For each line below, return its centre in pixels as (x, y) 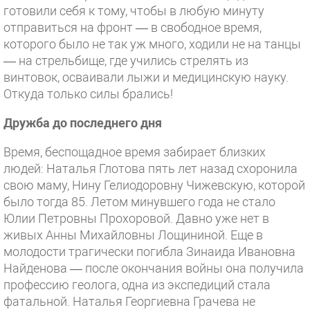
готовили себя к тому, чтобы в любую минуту (134, 11)
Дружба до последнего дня (83, 123)
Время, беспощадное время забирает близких (135, 152)
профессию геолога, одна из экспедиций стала (137, 285)
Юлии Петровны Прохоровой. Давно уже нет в (136, 218)
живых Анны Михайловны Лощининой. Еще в (133, 235)
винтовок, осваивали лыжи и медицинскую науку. (146, 77)
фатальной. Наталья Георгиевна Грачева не (129, 301)
